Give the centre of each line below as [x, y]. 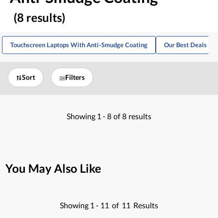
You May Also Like [53, 168]
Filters [75, 77]
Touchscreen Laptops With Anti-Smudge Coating [79, 45]
